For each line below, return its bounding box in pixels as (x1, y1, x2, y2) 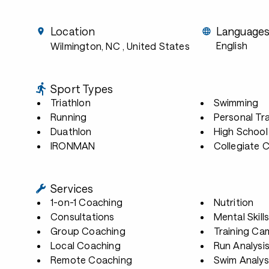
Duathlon (50, 125, 92, 137)
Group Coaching (50, 225, 125, 237)
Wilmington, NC (50, 40, 120, 52)
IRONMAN (50, 140, 95, 151)
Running (50, 111, 87, 122)
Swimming (213, 97, 259, 108)
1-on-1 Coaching (50, 196, 123, 208)
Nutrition (213, 196, 254, 208)
